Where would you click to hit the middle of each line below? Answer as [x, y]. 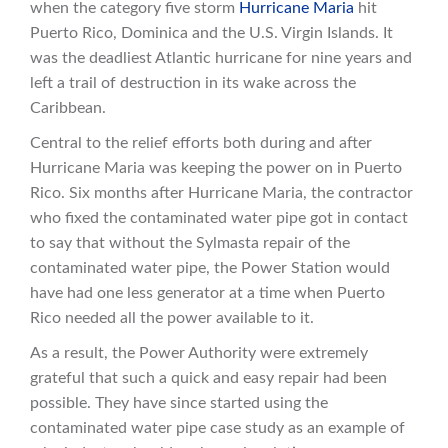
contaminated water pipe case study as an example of [217, 428]
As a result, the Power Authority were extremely [199, 353]
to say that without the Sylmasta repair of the [190, 243]
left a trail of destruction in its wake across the [193, 83]
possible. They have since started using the [179, 403]
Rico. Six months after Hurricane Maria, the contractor [221, 193]
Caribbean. [68, 108]
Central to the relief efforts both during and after [201, 143]
